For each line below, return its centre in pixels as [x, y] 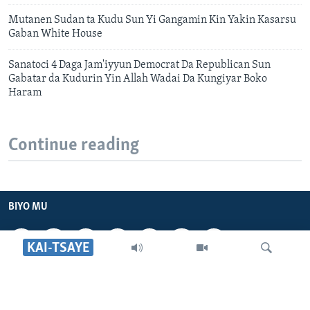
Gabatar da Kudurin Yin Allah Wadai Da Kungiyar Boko [138, 79]
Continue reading [74, 146]
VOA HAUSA [35, 282]
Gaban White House [55, 34]
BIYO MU [28, 207]
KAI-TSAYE [58, 248]
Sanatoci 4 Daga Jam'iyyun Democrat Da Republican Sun [139, 65]
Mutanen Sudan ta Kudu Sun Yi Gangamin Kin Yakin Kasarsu [152, 20]
